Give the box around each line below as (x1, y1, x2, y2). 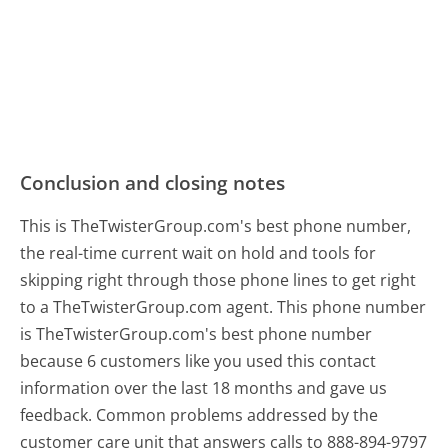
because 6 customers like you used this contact (20, 350, 377, 373)
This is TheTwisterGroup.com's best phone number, (20, 215, 412, 238)
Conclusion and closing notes (20, 169, 286, 197)
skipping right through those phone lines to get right (20, 269, 417, 292)
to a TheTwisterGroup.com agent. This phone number (20, 296, 427, 319)
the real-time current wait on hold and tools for (20, 242, 377, 265)
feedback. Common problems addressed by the (20, 404, 379, 427)
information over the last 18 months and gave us (20, 377, 388, 400)
